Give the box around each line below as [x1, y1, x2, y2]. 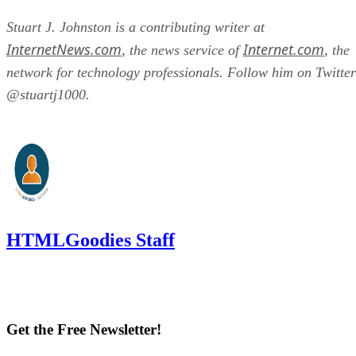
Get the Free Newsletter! [6, 321, 161, 339]
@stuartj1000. [6, 86, 90, 103]
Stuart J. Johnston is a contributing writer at [6, 18, 265, 35]
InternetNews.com [6, 39, 122, 59]
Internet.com [243, 39, 324, 59]
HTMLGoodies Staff [6, 229, 175, 250]
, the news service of [122, 41, 243, 58]
